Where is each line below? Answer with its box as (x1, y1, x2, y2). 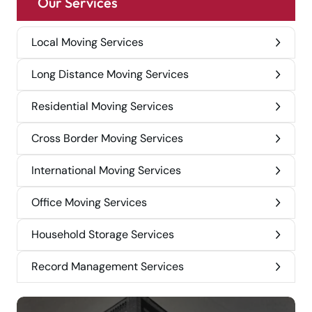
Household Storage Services (31, 227, 174, 242)
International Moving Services (31, 163, 181, 178)
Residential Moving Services (31, 99, 173, 114)
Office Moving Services (31, 195, 147, 210)
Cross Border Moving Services (31, 131, 183, 146)
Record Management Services (31, 259, 184, 274)
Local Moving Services (31, 35, 143, 50)
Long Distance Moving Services (31, 67, 189, 82)
